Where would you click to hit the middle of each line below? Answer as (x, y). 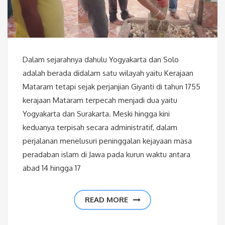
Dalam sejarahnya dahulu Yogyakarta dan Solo (101, 60)
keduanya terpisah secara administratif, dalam (100, 128)
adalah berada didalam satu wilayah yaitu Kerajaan (108, 73)
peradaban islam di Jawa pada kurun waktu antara (106, 155)
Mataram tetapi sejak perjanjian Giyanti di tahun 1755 (111, 87)
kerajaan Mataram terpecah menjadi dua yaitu (100, 100)
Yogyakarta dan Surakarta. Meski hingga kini (96, 114)
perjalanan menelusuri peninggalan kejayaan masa (107, 141)
